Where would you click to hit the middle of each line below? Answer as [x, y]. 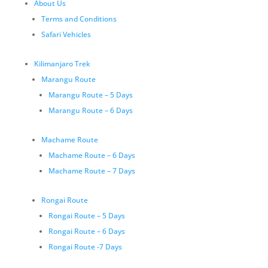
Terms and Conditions [79, 19]
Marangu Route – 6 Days [90, 110]
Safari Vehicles [66, 34]
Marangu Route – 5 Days [90, 95]
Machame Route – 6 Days [92, 155]
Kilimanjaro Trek [62, 64]
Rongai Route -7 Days [85, 247]
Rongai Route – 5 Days [86, 216]
